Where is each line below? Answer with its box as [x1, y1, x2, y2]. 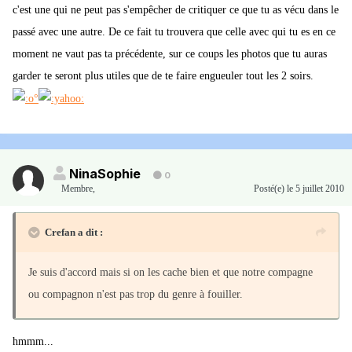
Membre [61, 183, 93, 195]
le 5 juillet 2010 [287, 183, 344, 195]
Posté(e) [254, 183, 287, 195]
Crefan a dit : [45, 226, 103, 239]
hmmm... [13, 335, 53, 348]
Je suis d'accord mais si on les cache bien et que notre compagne [28, 266, 313, 279]
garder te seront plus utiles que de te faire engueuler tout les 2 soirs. [13, 70, 313, 82]
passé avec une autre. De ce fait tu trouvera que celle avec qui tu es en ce [13, 26, 335, 38]
